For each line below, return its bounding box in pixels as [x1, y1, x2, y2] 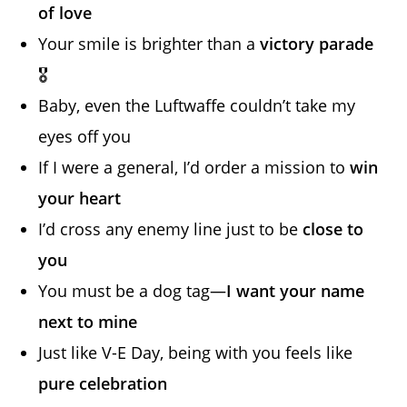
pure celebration [38, 372, 168, 394]
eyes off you [38, 124, 132, 147]
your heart [38, 186, 122, 209]
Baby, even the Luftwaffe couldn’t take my [38, 94, 356, 116]
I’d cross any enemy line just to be [38, 217, 303, 240]
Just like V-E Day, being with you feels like [38, 341, 353, 363]
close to [303, 217, 364, 240]
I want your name [226, 279, 365, 302]
